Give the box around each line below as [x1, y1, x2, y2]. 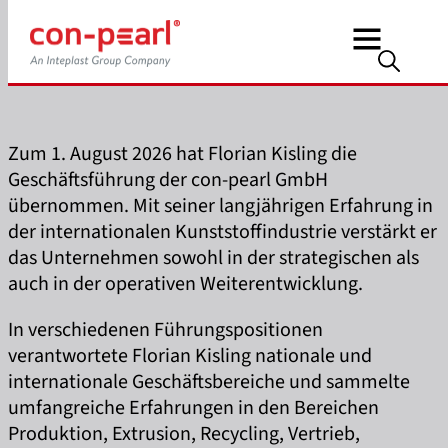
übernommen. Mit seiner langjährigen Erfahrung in [8, 192, 433, 220]
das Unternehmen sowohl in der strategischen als [8, 244, 419, 272]
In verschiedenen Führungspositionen [8, 316, 323, 344]
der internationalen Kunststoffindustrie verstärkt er [8, 218, 437, 246]
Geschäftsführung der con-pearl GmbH [8, 166, 328, 194]
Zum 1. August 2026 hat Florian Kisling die [8, 140, 357, 168]
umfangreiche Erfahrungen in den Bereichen [8, 394, 379, 422]
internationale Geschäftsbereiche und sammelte [8, 368, 410, 396]
